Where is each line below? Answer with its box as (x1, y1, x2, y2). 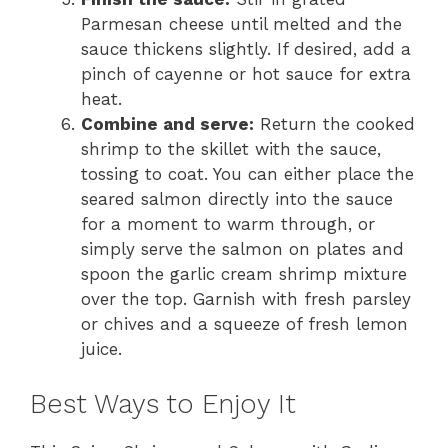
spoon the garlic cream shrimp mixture (81, 264, 407, 284)
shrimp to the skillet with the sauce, (81, 139, 381, 159)
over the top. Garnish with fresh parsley (81, 289, 411, 309)
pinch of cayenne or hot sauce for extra (81, 64, 411, 84)
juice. (81, 339, 122, 359)
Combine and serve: (81, 114, 254, 134)
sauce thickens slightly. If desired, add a (81, 39, 411, 59)
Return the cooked (254, 114, 415, 134)
